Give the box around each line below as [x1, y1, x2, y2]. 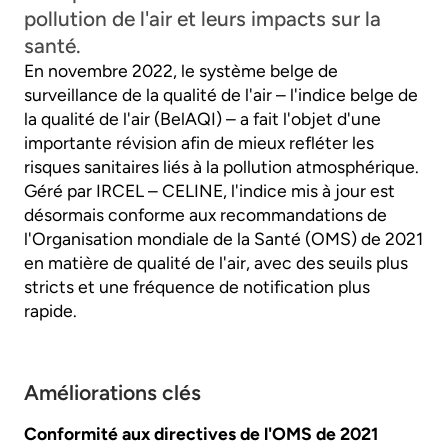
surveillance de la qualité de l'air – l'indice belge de [24, 83, 418, 105]
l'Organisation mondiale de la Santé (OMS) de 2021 [24, 227, 423, 249]
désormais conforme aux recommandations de [24, 203, 387, 225]
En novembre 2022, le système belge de [24, 59, 338, 81]
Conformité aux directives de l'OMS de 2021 [24, 422, 378, 444]
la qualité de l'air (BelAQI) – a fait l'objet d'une [24, 107, 381, 129]
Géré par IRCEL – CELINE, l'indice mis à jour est [24, 179, 395, 201]
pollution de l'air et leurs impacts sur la [24, 5, 381, 31]
